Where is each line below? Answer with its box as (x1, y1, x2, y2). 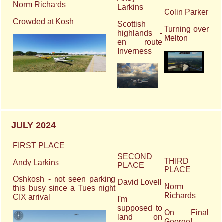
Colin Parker (164, 8, 209, 17)
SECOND (117, 152, 153, 161)
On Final (164, 208, 209, 217)
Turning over (164, 25, 209, 34)
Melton (164, 34, 188, 43)
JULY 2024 (11, 120, 56, 131)
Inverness (117, 47, 152, 55)
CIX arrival (13, 193, 51, 202)
